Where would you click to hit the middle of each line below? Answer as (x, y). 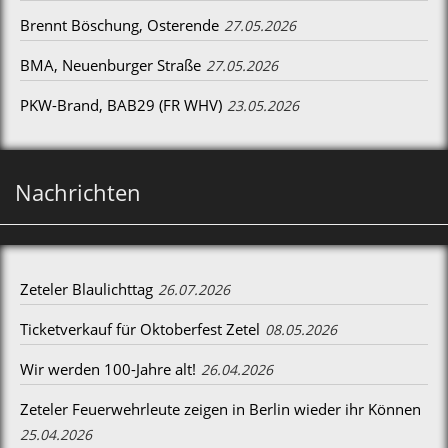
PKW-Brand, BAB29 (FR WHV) (121, 105)
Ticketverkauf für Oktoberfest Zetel (140, 329)
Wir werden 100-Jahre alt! (108, 369)
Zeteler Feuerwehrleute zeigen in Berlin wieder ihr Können (220, 409)
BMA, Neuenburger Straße (110, 65)
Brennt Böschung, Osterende (119, 25)
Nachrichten (78, 192)
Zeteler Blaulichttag (86, 289)
